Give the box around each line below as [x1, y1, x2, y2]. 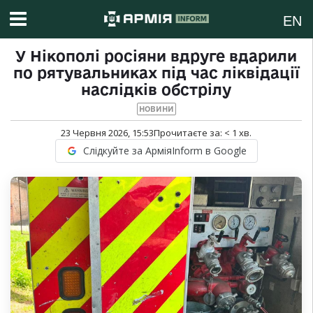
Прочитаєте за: [154, 126, 224, 140]
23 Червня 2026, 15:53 [61, 126, 154, 140]
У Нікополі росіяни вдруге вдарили [15, 48, 297, 65]
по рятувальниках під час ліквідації [13, 64, 300, 82]
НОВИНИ [138, 105, 174, 114]
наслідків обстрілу [81, 81, 231, 99]
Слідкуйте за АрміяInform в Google [82, 144, 247, 158]
